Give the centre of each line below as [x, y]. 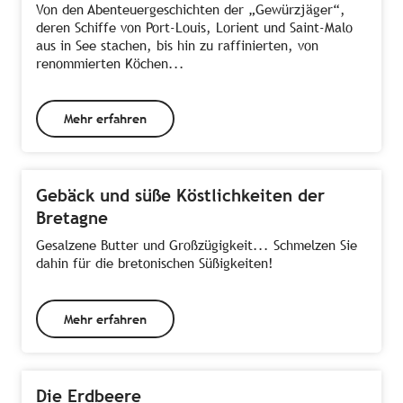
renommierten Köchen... [110, 63]
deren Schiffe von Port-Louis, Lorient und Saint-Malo [194, 27]
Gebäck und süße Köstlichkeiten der [180, 196]
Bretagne [72, 218]
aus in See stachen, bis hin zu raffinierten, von [177, 45]
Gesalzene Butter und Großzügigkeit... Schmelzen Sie [197, 246]
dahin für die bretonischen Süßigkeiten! [155, 264]
